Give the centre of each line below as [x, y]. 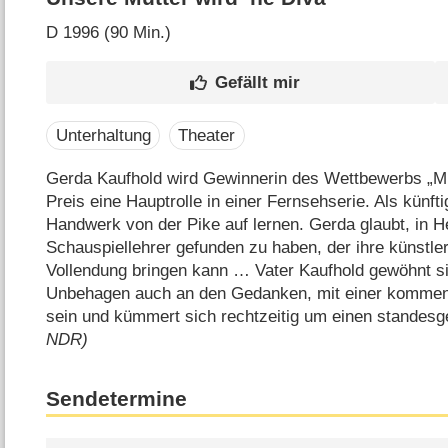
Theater [207, 135]
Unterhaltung [103, 135]
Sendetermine [117, 398]
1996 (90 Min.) [115, 33]
